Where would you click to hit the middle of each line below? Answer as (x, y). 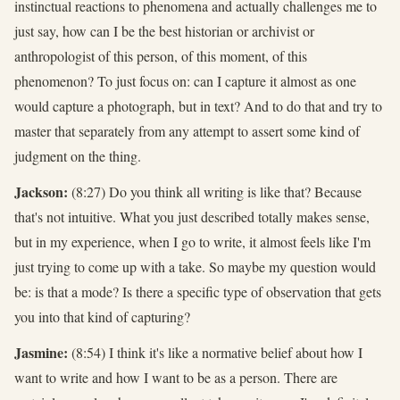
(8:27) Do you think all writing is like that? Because (215, 191)
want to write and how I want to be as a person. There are (176, 377)
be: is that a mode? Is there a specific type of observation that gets (198, 291)
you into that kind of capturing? (102, 316)
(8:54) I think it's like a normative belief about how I (215, 352)
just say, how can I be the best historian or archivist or (164, 30)
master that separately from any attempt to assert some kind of (187, 130)
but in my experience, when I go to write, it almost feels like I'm (192, 241)
